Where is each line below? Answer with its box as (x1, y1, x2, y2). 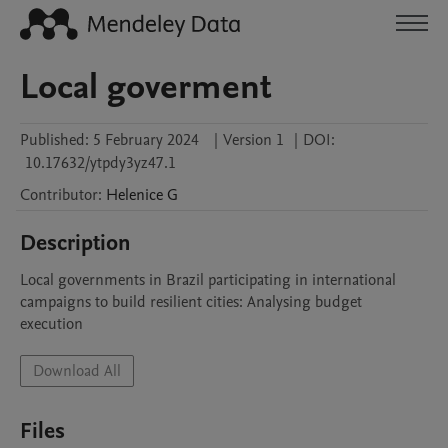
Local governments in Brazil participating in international (20, 269, 396, 291)
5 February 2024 (93, 129, 199, 151)
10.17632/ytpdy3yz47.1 (25, 152, 176, 174)
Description (20, 228, 131, 258)
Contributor (20, 184, 98, 206)
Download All (33, 360, 121, 382)
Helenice (106, 184, 163, 206)
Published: (20, 129, 89, 151)
